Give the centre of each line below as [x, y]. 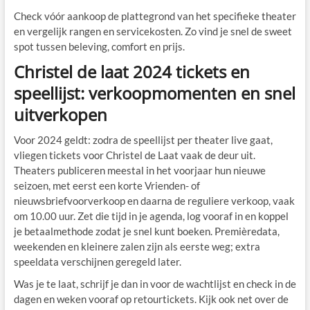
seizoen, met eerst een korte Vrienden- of [107, 186]
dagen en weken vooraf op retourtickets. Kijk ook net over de [151, 299]
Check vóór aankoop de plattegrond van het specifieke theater [155, 16]
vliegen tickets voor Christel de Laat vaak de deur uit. [134, 155]
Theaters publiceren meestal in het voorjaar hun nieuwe [139, 171]
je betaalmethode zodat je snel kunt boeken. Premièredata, [146, 231]
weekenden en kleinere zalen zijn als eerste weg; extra [137, 247]
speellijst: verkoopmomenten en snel [154, 93]
